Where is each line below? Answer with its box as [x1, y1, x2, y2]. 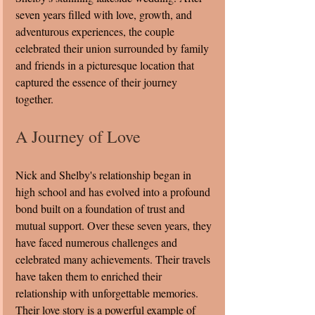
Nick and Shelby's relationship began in [15, 167, 194, 182]
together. [15, 91, 53, 106]
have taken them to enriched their [15, 268, 165, 283]
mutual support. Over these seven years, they [15, 217, 214, 233]
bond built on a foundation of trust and [15, 200, 188, 216]
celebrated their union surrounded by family [15, 40, 212, 56]
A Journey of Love [15, 124, 141, 148]
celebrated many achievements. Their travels [15, 251, 213, 266]
